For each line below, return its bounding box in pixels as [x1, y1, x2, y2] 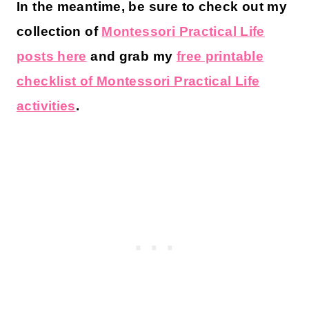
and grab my [86, 48, 177, 63]
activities [17, 98, 76, 113]
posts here [17, 48, 87, 63]
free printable [176, 48, 264, 63]
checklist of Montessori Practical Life [17, 73, 260, 88]
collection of [17, 23, 102, 39]
